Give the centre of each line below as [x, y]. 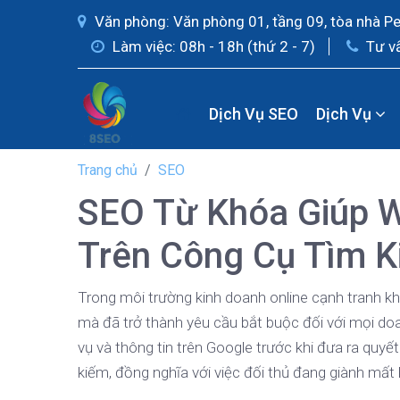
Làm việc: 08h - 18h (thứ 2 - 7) [212, 46]
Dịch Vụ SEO [253, 113]
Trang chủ [108, 170]
